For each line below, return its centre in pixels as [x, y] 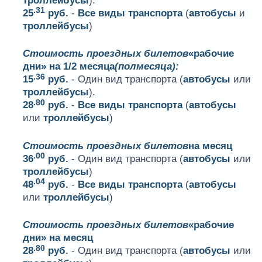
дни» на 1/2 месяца [69, 67]
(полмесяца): [147, 67]
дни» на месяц [58, 238]
